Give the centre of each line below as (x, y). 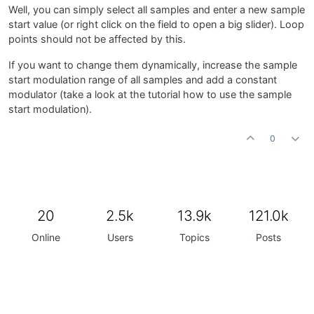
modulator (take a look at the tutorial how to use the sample (150, 94)
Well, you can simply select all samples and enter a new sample (157, 9)
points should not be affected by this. (97, 39)
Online (46, 237)
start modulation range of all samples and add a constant (143, 80)
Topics (194, 237)
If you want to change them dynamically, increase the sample (153, 65)
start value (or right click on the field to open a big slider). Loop (156, 24)
